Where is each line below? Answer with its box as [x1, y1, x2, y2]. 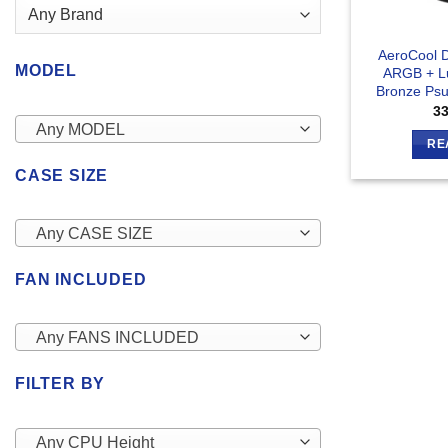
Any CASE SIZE [35, 224, 153, 242]
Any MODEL [35, 120, 125, 138]
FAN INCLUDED [15, 270, 147, 288]
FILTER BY [15, 375, 106, 393]
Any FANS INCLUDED [35, 329, 199, 347]
